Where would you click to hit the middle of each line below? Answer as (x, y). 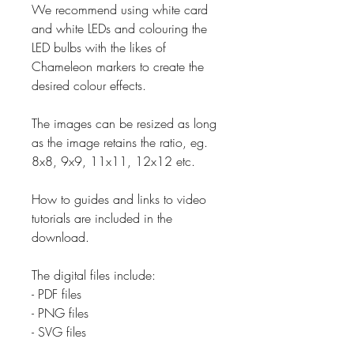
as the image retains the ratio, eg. (120, 142)
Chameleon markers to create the (118, 66)
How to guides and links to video (119, 199)
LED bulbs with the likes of (99, 47)
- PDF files (56, 294)
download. (60, 237)
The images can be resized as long (124, 123)
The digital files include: (94, 275)
